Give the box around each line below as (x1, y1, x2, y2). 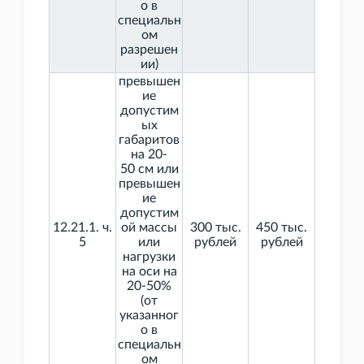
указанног (119, 309, 179, 323)
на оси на (121, 265, 177, 279)
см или (137, 162, 179, 176)
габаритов (119, 133, 180, 147)
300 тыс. (189, 221, 241, 235)
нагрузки (123, 250, 175, 264)
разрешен (120, 43, 178, 57)
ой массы (121, 221, 177, 235)
